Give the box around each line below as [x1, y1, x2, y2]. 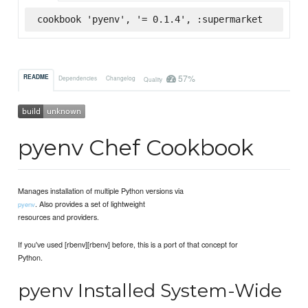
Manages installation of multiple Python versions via [18, 185, 184, 197]
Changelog [105, 73, 135, 82]
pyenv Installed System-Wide [18, 279, 283, 302]
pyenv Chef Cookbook [18, 134, 254, 162]
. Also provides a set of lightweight [35, 198, 146, 210]
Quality [143, 74, 164, 83]
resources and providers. [18, 211, 100, 223]
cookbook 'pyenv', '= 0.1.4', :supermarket [36, 13, 263, 25]
